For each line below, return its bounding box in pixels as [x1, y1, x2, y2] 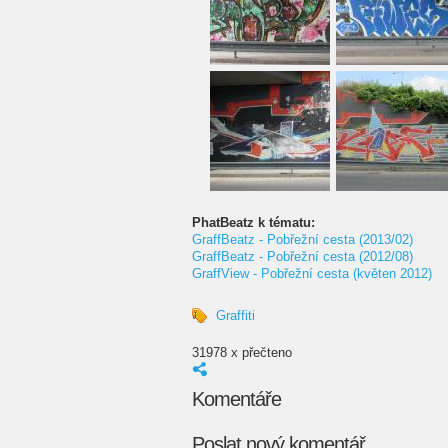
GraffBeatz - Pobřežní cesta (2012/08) [192, 249, 413, 264]
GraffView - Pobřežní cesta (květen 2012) [192, 266, 432, 281]
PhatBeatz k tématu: [192, 215, 319, 230]
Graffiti [216, 308, 255, 323]
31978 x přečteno [192, 345, 292, 360]
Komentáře [192, 388, 281, 410]
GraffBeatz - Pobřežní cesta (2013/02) [192, 232, 413, 247]
